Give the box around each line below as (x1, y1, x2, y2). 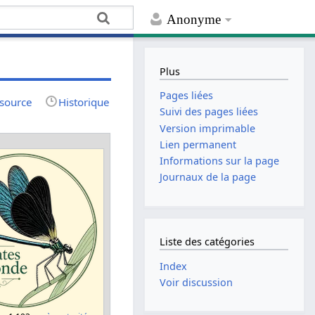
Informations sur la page (160, 153, 280, 167)
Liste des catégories (160, 235, 255, 249)
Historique (58, 94, 110, 109)
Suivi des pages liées (160, 105, 259, 119)
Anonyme (167, 12, 221, 27)
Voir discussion (160, 276, 233, 290)
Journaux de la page (160, 170, 257, 184)
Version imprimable (160, 121, 256, 135)
